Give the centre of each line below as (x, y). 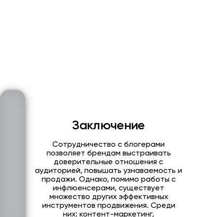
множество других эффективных (108, 197)
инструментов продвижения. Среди (108, 206)
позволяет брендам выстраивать (108, 154)
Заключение (108, 126)
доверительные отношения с (108, 163)
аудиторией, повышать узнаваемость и (108, 171)
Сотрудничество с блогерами (108, 145)
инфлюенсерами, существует (108, 189)
